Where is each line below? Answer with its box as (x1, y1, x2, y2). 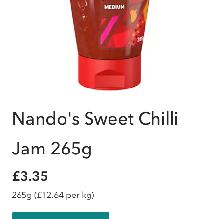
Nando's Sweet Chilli (12, 108, 178, 129)
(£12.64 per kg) (34, 190, 94, 200)
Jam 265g (12, 138, 92, 159)
